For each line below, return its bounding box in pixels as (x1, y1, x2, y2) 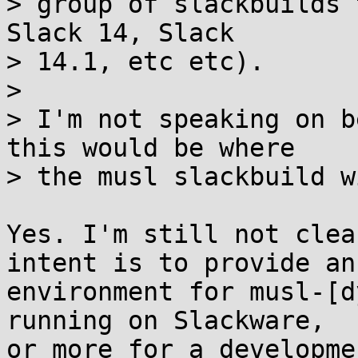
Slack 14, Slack (6, 18, 234, 47)
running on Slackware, (6, 306, 325, 335)
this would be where (6, 133, 295, 162)
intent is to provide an (6, 249, 356, 277)
